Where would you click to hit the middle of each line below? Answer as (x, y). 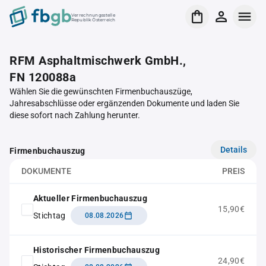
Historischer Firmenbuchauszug (97, 250)
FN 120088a (43, 77)
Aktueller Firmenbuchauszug (91, 198)
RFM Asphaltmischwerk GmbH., (98, 61)
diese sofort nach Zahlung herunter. (75, 115)
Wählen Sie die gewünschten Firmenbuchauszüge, (101, 91)
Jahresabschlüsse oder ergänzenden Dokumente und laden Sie (124, 103)
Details (234, 149)
